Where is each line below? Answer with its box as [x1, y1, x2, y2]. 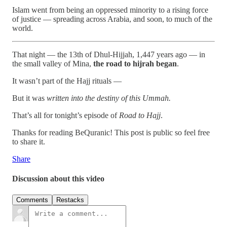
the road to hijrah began [93, 59, 177, 68]
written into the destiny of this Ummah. [47, 94, 171, 103]
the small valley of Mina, [12, 59, 93, 68]
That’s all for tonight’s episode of [12, 111, 119, 120]
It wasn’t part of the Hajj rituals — [12, 77, 122, 86]
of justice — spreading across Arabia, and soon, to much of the [12, 15, 212, 24]
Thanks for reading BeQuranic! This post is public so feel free [12, 128, 210, 137]
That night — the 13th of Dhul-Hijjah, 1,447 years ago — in [12, 50, 205, 59]
